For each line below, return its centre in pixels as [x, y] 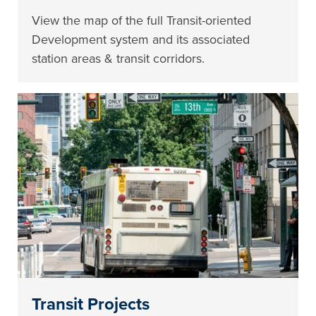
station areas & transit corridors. [119, 58]
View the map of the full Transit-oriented [142, 20]
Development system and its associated [141, 39]
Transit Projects [91, 304]
